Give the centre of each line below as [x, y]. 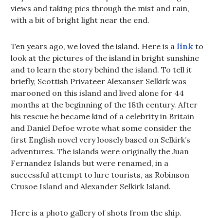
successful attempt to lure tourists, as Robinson [100, 175]
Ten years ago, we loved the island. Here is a [93, 46]
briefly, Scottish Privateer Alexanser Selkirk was [99, 81]
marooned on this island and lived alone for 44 [98, 93]
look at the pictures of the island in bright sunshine [105, 58]
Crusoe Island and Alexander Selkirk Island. [91, 186]
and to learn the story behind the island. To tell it [101, 70]
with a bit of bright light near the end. [80, 20]
